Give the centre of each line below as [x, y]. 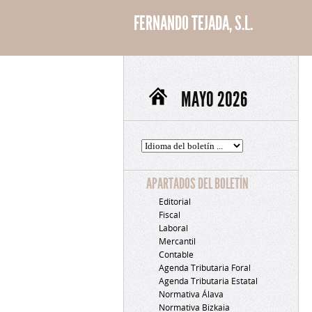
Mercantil [177, 241]
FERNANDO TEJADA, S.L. [193, 23]
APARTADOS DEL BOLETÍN [197, 184]
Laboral [173, 228]
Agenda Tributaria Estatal [208, 281]
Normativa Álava [191, 294]
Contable [176, 255]
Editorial [175, 202]
